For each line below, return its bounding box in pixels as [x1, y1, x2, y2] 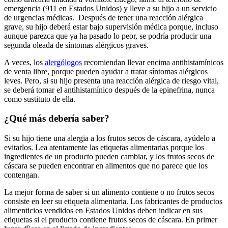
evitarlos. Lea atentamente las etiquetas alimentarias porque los [4, 143, 204, 152]
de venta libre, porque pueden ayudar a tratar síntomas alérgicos [4, 67, 208, 76]
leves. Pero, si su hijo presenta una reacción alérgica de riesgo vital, [4, 76, 219, 85]
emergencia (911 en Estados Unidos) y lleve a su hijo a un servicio [4, 4, 217, 13]
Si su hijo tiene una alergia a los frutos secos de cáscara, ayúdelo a [4, 134, 215, 142]
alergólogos [45, 58, 82, 67]
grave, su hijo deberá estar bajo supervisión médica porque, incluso [4, 22, 218, 31]
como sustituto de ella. [4, 94, 77, 103]
